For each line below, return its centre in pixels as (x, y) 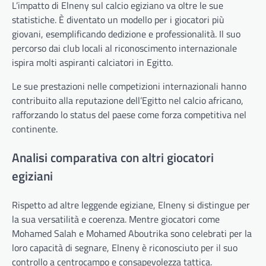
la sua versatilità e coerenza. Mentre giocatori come (116, 219)
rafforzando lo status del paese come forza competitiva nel (129, 114)
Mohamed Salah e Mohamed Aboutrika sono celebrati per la (132, 233)
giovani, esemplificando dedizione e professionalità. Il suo (126, 34)
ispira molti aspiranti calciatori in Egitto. (92, 62)
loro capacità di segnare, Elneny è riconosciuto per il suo (125, 247)
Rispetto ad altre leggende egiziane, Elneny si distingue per (131, 205)
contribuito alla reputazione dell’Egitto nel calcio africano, (128, 100)
